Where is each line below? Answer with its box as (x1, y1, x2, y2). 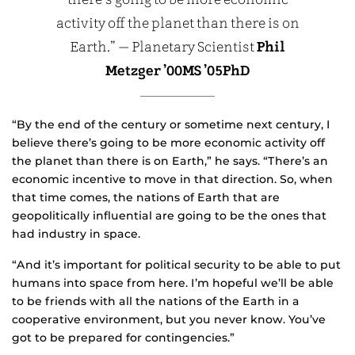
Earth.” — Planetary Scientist (70, 40, 257, 56)
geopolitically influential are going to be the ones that (12, 208, 326, 223)
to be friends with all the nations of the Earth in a (12, 294, 300, 309)
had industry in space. (12, 227, 140, 242)
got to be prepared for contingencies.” (12, 330, 235, 345)
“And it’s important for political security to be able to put (12, 258, 341, 273)
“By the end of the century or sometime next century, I (12, 117, 330, 132)
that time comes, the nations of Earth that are (12, 190, 280, 205)
